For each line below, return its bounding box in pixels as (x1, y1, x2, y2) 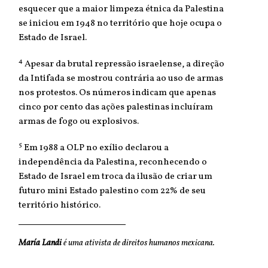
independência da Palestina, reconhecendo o (19, 156, 207, 169)
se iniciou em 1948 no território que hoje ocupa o (19, 17, 222, 30)
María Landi (19, 237, 62, 249)
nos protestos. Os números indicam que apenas (19, 86, 216, 99)
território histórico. (19, 199, 100, 212)
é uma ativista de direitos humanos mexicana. (62, 237, 215, 249)
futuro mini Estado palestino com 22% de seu (19, 184, 206, 197)
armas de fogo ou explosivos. (19, 115, 139, 128)
